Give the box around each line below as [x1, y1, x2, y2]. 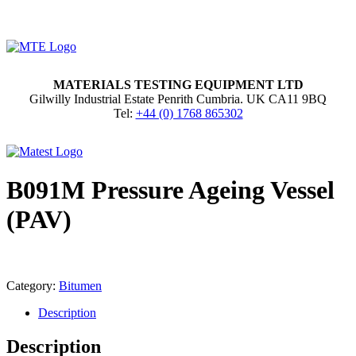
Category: [6, 278, 59, 292]
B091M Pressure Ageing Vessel [6, 176, 335, 205]
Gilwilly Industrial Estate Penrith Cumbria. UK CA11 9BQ [29, 92, 327, 106]
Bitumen [59, 278, 102, 292]
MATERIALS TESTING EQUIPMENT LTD [52, 78, 304, 91]
